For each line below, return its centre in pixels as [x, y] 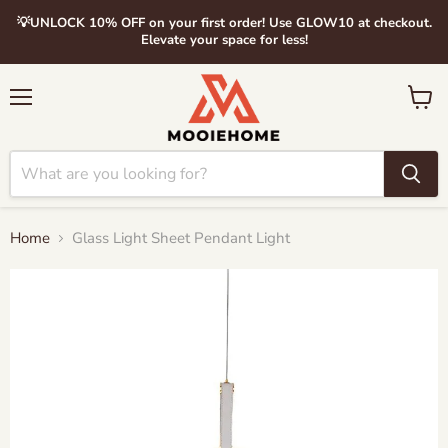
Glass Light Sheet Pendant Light [181, 237]
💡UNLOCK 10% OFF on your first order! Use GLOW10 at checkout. [224, 23]
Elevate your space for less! [224, 40]
